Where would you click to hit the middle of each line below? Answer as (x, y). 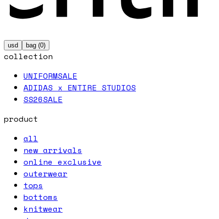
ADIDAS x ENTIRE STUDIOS (80, 87)
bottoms (41, 197)
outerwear (45, 173)
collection (28, 56)
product (21, 119)
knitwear (43, 208)
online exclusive (63, 162)
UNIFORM (41, 76)
